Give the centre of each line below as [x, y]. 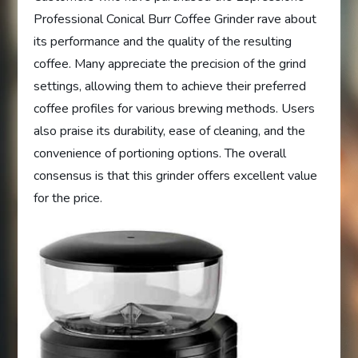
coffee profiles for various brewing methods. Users [175, 108]
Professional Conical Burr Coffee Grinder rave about [175, 19]
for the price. [68, 198]
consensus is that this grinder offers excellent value [176, 175]
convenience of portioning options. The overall [160, 153]
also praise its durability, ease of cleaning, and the [170, 131]
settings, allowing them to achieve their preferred [170, 86]
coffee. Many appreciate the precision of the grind [170, 64]
